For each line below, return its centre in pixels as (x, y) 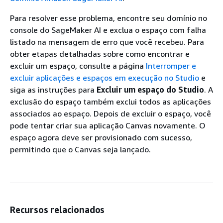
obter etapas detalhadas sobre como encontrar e (100, 54)
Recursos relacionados (57, 210)
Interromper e (171, 66)
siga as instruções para (53, 90)
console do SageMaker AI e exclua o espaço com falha (108, 30)
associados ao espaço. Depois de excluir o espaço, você (111, 113)
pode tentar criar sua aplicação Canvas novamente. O (108, 125)
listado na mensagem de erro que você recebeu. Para (107, 42)
